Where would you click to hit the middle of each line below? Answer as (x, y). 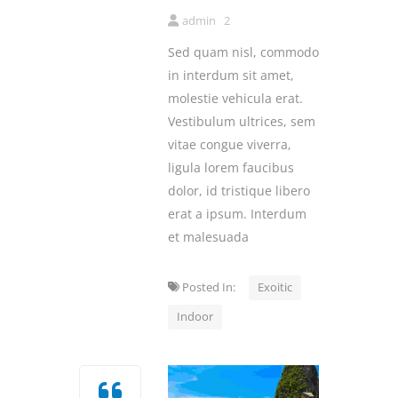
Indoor (195, 317)
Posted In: (214, 287)
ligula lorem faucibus (231, 168)
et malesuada (208, 237)
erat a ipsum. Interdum (237, 214)
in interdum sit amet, (231, 76)
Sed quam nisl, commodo (243, 52)
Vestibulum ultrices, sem (242, 122)
